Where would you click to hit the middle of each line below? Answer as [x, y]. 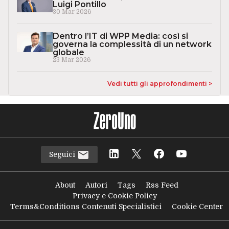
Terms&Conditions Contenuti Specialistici [86, 207]
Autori [96, 185]
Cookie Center [198, 207]
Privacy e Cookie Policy [114, 196]
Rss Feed [162, 185]
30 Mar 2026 [72, 12]
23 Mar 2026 [72, 60]
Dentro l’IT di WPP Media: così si [120, 36]
